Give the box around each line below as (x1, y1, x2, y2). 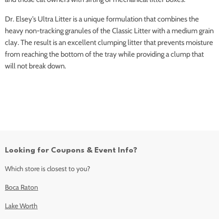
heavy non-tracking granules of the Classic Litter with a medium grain (5, 26, 214, 35)
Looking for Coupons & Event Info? (5, 146, 137, 154)
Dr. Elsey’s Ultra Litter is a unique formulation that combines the (5, 14, 199, 23)
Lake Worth (5, 201, 38, 210)
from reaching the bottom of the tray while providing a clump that (5, 49, 204, 59)
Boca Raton (5, 182, 38, 192)
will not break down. (5, 61, 66, 70)
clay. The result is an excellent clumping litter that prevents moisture (5, 38, 213, 47)
